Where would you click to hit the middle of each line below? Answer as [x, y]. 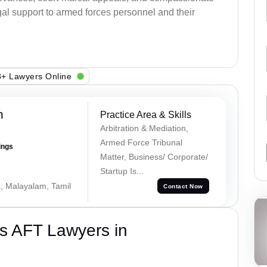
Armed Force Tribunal [141, 143]
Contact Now [183, 186]
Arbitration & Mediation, [144, 128]
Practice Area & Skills [145, 115]
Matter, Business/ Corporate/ [154, 157]
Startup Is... [122, 171]
